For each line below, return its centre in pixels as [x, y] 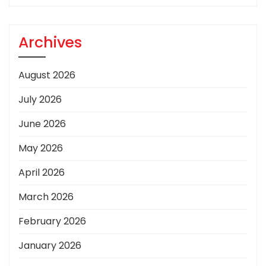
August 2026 [47, 75]
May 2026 [41, 148]
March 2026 [46, 197]
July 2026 [40, 100]
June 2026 [42, 124]
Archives [50, 43]
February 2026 [52, 221]
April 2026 [42, 173]
